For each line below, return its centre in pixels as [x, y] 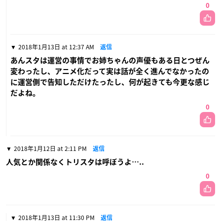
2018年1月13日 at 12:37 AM [56, 47]
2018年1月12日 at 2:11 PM [50, 148]
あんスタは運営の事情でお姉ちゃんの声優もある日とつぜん [110, 60]
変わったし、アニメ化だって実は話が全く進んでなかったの [110, 71]
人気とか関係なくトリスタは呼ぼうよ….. [75, 162]
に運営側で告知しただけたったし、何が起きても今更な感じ [110, 82]
